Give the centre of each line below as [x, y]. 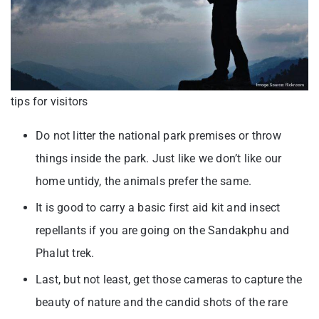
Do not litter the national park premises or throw [158, 136]
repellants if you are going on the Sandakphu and [163, 231]
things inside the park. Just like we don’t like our [159, 159]
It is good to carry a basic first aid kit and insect [158, 208]
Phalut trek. [67, 253]
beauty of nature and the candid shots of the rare [162, 303]
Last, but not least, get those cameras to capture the [169, 280]
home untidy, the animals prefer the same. [145, 182]
